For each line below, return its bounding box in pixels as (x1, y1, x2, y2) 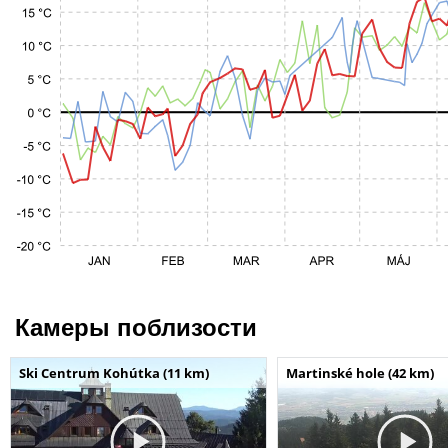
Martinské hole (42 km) (285, 363, 434, 382)
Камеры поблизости (15, 313, 257, 341)
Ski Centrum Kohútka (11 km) (19, 363, 209, 382)
